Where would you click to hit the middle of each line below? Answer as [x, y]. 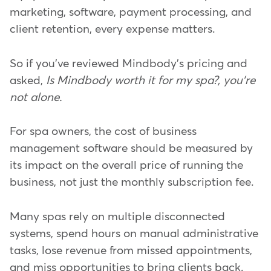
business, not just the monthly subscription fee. [132, 183]
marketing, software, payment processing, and [131, 13]
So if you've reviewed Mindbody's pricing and [129, 64]
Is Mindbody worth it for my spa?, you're [151, 80]
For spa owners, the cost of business [103, 132]
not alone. [37, 97]
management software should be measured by [131, 149]
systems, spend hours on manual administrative [134, 233]
